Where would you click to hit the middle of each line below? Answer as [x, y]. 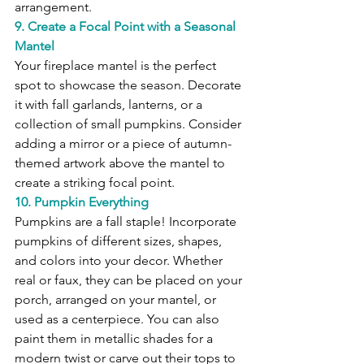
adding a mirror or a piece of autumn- [123, 144]
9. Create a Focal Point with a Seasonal [127, 27]
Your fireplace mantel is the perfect [117, 66]
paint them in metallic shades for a [115, 339]
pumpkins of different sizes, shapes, [120, 241]
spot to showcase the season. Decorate [130, 85]
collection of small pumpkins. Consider [130, 124]
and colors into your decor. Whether [120, 261]
